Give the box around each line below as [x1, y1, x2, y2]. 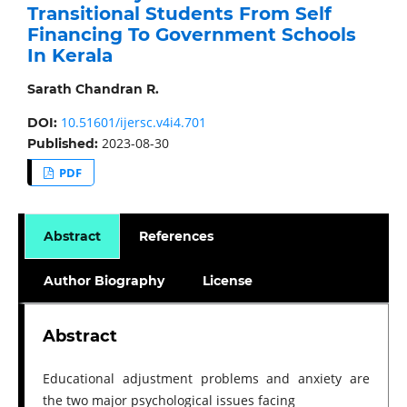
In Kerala [26, 44, 113, 66]
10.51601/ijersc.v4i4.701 [60, 113, 206, 131]
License [203, 272, 253, 289]
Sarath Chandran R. [26, 80, 159, 97]
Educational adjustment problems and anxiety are [42, 369, 371, 387]
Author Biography [43, 272, 164, 289]
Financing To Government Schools [26, 23, 356, 45]
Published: [26, 134, 102, 152]
